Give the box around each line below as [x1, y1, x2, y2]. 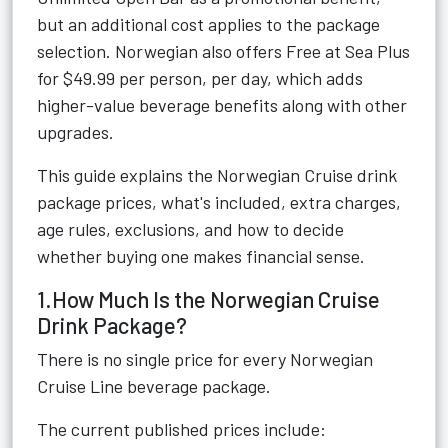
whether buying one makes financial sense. [37, 245, 365, 267]
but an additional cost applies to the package [37, 13, 380, 35]
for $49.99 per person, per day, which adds [37, 67, 363, 89]
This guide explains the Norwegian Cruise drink [37, 164, 397, 186]
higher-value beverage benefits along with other [37, 94, 407, 116]
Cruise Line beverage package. [37, 375, 271, 397]
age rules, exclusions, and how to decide [37, 218, 344, 240]
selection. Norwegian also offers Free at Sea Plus [37, 40, 410, 62]
